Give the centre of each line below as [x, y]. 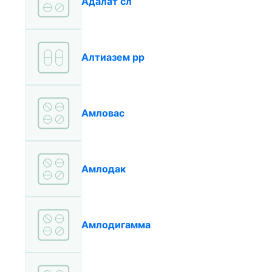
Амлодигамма [116, 225]
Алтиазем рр [113, 57]
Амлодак [104, 169]
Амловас [103, 113]
